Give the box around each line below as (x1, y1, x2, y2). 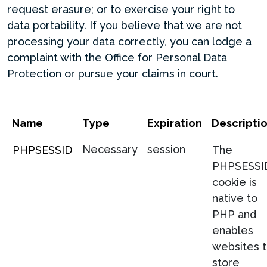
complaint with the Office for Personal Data (7, 51, 227, 64)
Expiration (147, 117, 202, 129)
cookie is (212, 176, 257, 188)
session (147, 143, 185, 156)
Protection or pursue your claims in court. (7, 67, 218, 80)
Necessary (82, 143, 138, 156)
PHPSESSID (13, 144, 72, 156)
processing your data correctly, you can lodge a (7, 35, 252, 48)
